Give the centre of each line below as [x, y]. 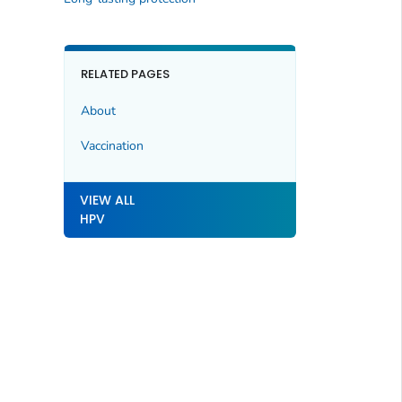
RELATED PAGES [125, 74]
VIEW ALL [107, 201]
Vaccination [112, 145]
